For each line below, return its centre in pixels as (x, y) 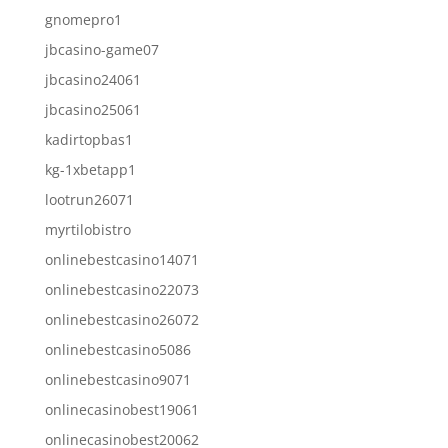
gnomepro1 (83, 19)
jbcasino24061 (92, 79)
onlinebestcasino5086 (117, 349)
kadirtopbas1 (88, 139)
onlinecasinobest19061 (121, 409)
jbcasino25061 (92, 109)
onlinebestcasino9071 (117, 379)
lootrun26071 (89, 199)
